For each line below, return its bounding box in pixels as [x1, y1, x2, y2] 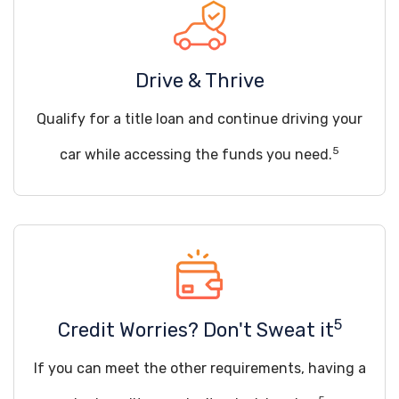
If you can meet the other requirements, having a [33, 360, 366, 377]
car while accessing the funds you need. [60, 146, 332, 163]
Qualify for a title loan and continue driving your [37, 110, 362, 127]
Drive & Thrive [134, 69, 265, 93]
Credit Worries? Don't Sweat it [57, 318, 334, 342]
